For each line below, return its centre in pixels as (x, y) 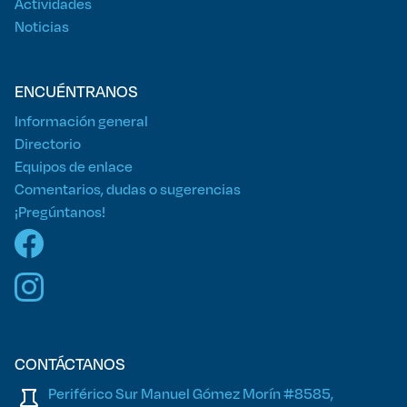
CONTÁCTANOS (70, 363)
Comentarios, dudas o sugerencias (128, 189)
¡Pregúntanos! (60, 211)
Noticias (42, 26)
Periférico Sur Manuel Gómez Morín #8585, (191, 393)
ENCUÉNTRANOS (76, 91)
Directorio (48, 143)
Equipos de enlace (74, 166)
